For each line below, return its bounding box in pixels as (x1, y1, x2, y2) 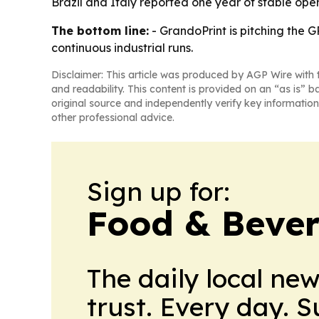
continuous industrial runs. (51, 41, 193, 56)
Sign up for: (87, 175, 230, 208)
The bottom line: (51, 23, 149, 38)
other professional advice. (51, 111, 174, 125)
